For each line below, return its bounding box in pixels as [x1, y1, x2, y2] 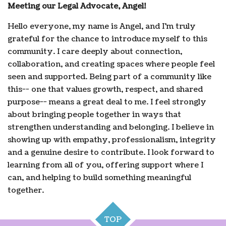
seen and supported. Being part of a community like [8, 71, 211, 82]
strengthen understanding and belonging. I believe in [8, 122, 214, 133]
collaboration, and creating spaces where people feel [8, 59, 215, 70]
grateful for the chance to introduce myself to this [8, 33, 207, 44]
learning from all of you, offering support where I [8, 159, 203, 171]
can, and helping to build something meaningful [8, 172, 191, 183]
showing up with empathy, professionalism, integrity [8, 134, 216, 145]
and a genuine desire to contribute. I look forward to [8, 147, 214, 158]
